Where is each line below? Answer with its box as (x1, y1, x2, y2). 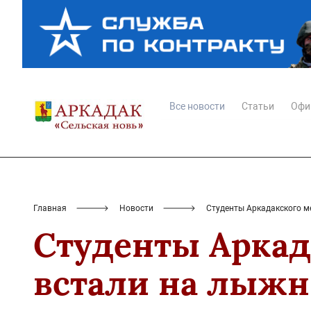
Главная (33, 203, 67, 214)
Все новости (169, 101, 225, 112)
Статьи (242, 101, 274, 112)
